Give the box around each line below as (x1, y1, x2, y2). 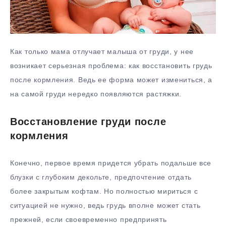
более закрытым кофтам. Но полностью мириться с (10, 187, 198, 195)
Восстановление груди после (10, 116, 166, 128)
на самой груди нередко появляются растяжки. (10, 90, 182, 98)
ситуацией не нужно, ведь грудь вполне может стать (10, 201, 201, 209)
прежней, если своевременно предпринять (10, 215, 167, 223)
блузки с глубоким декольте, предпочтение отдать (10, 173, 192, 181)
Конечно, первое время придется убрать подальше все (10, 158, 212, 167)
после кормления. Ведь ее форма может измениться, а (10, 76, 213, 84)
